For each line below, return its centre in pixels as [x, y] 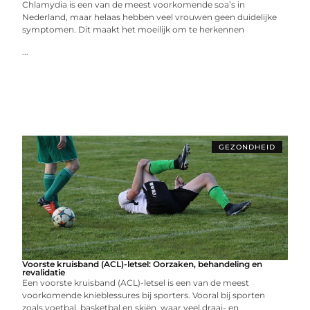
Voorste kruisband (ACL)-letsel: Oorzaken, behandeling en [143, 264]
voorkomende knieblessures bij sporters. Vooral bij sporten [144, 295]
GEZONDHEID [247, 147]
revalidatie [44, 272]
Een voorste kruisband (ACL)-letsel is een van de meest [136, 282]
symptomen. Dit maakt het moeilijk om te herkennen [134, 29]
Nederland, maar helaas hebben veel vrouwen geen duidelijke [150, 17]
